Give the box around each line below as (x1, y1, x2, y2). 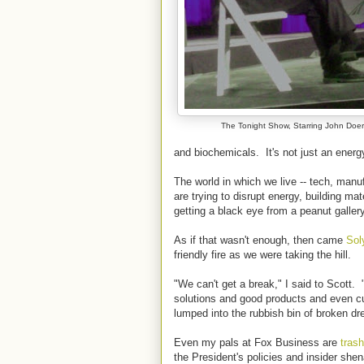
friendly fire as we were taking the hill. (174, 249, 351, 261)
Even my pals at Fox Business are (174, 336, 340, 349)
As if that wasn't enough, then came (174, 234, 346, 246)
